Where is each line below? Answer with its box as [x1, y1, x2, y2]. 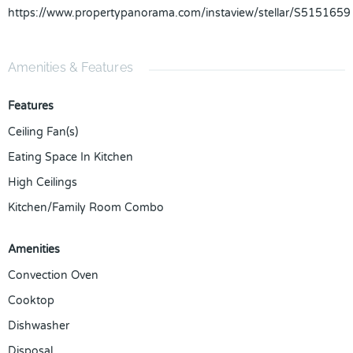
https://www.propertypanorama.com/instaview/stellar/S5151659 [8, 6, 351, 20]
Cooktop [8, 294, 54, 307]
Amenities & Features [8, 60, 133, 75]
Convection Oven [8, 269, 98, 282]
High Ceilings [8, 176, 77, 189]
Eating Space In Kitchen [8, 150, 133, 164]
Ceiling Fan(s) [8, 125, 78, 139]
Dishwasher [8, 319, 69, 333]
